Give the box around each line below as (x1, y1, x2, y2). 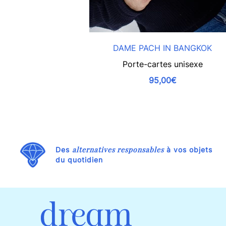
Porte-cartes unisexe (122, 59, 203, 69)
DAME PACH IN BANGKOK (113, 42, 212, 53)
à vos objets (164, 145, 212, 154)
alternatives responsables (72, 144, 164, 154)
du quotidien (55, 155, 103, 164)
